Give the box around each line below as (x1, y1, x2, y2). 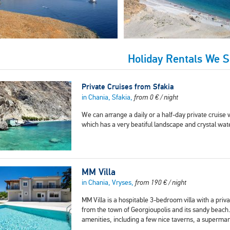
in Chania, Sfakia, (82, 93, 134, 102)
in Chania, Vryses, (82, 178, 135, 187)
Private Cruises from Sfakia (82, 82, 174, 92)
